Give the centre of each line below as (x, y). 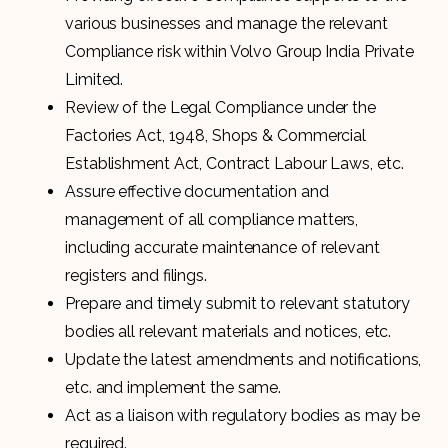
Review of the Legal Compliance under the (220, 107)
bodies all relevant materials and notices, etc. (228, 331)
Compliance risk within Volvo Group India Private (240, 51)
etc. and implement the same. (173, 387)
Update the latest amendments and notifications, (243, 359)
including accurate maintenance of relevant (222, 247)
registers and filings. (136, 275)
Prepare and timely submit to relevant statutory (238, 303)
